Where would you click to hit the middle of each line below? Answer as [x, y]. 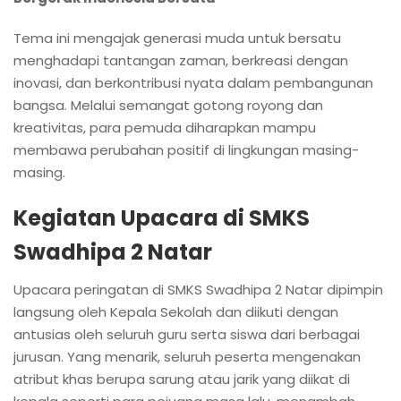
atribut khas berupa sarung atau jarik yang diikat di [182, 380]
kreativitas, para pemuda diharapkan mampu [165, 128]
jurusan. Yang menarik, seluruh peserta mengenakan [187, 357]
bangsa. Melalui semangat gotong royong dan [168, 106]
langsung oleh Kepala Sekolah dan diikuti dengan [176, 312]
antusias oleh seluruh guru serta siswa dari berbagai [187, 335]
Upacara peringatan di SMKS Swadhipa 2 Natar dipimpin [198, 290]
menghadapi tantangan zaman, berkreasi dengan [181, 61]
